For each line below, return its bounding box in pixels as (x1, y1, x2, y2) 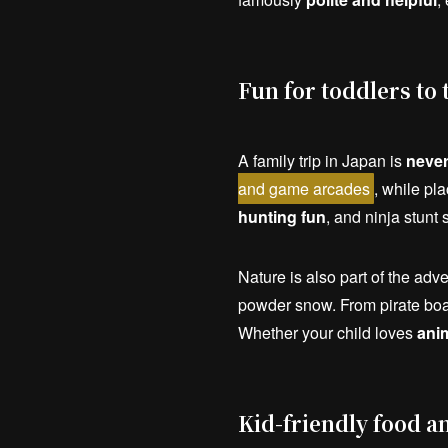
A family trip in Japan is (238, 149, 406, 173)
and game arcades (238, 177, 370, 201)
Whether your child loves (238, 321, 417, 345)
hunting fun (238, 205, 326, 229)
